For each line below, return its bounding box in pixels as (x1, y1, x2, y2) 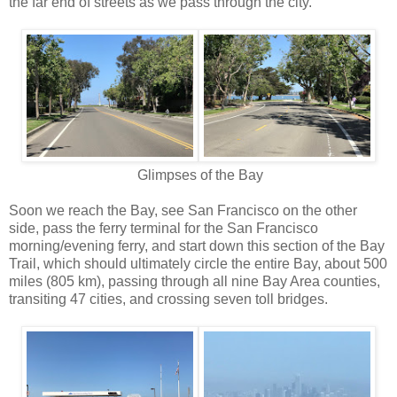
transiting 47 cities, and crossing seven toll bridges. (9, 291, 328, 307)
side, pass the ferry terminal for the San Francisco (9, 220, 318, 236)
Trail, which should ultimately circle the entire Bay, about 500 (9, 255, 387, 271)
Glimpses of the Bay (134, 167, 263, 183)
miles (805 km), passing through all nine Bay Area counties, (9, 273, 380, 289)
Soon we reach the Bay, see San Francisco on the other (9, 202, 357, 218)
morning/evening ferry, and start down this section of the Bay (9, 237, 385, 253)
